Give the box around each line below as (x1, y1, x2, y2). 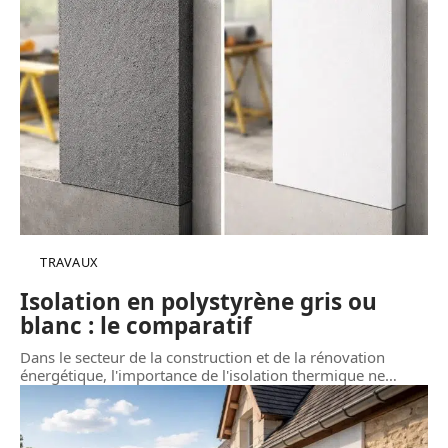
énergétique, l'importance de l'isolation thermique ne (20, 364, 385, 385)
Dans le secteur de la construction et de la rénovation (20, 346, 385, 367)
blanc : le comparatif (20, 309, 252, 341)
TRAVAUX (40, 252, 98, 271)
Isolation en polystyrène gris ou (20, 285, 377, 317)
